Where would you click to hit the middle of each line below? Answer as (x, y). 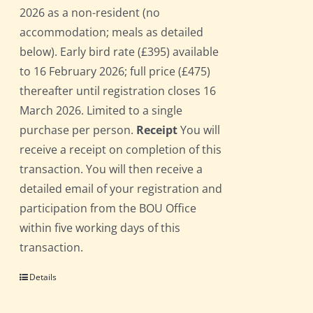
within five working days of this (100, 228)
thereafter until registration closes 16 (118, 91)
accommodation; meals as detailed (112, 32)
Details (43, 277)
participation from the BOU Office (108, 209)
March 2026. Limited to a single (101, 111)
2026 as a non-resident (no (90, 13)
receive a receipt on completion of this (121, 150)
